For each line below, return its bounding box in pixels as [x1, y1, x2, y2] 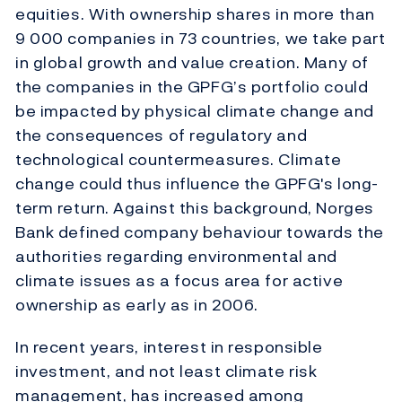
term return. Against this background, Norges [15, 196, 374, 221]
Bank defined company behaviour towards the [15, 220, 384, 245]
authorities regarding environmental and [15, 244, 337, 269]
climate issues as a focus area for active [15, 268, 344, 293]
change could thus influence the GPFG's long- [15, 171, 379, 197]
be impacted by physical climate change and [15, 99, 374, 124]
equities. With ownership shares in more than [15, 2, 375, 27]
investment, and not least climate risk [15, 359, 318, 384]
